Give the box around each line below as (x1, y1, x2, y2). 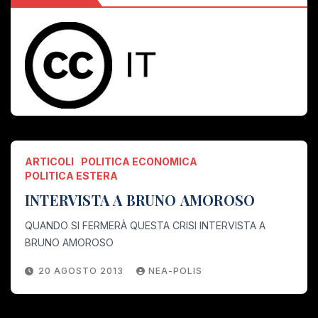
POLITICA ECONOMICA (81, 155, 197, 168)
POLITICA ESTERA (25, 169, 118, 182)
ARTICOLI (25, 155, 74, 168)
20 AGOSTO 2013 (38, 265, 126, 276)
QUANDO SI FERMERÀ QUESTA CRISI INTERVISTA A (25, 219, 265, 231)
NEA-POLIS (148, 265, 202, 276)
